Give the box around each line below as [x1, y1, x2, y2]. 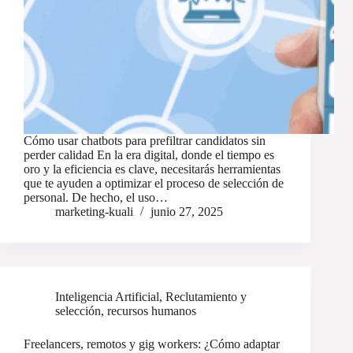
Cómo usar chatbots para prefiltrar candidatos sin [24, 134, 266, 148]
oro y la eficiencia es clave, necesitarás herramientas [24, 162, 281, 176]
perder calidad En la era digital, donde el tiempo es [24, 148, 274, 162]
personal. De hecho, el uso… [24, 191, 168, 205]
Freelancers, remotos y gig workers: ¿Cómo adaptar [24, 337, 280, 351]
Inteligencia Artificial [55, 290, 159, 304]
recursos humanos [107, 304, 196, 318]
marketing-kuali [55, 205, 133, 219]
